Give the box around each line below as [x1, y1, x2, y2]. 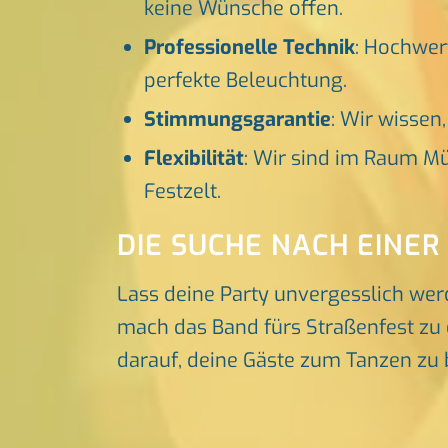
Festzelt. [144, 178, 222, 206]
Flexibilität [144, 145, 245, 173]
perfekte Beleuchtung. [144, 67, 348, 95]
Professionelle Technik [144, 34, 356, 62]
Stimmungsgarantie [144, 106, 332, 134]
